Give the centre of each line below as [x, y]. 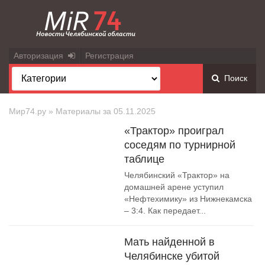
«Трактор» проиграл [174, 131]
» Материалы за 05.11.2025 [101, 111]
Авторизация [41, 56]
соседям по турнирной [180, 145]
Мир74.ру [28, 111]
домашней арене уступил [174, 187]
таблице [144, 159]
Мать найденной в [169, 242]
